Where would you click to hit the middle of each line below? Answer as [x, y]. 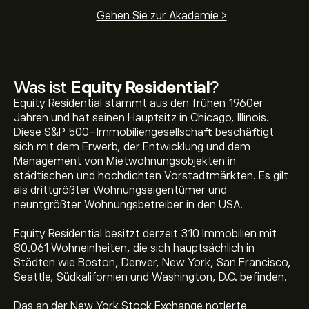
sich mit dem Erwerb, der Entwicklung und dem [132, 147]
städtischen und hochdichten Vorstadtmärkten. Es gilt [151, 176]
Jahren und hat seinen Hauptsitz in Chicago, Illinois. [141, 118]
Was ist [42, 87]
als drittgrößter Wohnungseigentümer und [120, 190]
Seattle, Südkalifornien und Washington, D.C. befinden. [150, 277]
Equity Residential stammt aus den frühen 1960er [139, 103]
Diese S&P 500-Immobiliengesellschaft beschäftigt [144, 132]
